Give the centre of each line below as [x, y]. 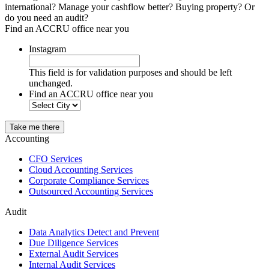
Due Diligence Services [74, 243]
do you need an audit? [47, 18]
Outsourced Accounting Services [91, 192]
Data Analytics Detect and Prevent [94, 232]
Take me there [35, 127]
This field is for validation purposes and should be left [130, 73]
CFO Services [56, 159]
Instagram [47, 49]
